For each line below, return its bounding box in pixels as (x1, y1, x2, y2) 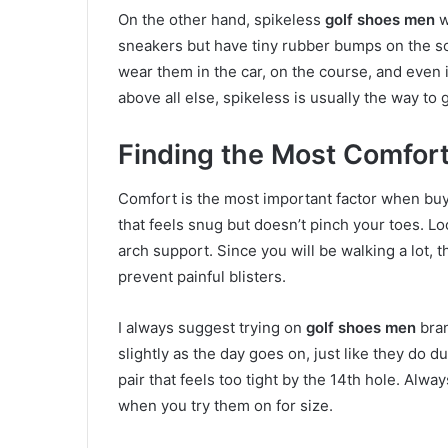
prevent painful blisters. (118, 267, 286, 287)
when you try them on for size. (118, 396, 333, 416)
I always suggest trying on (118, 318, 306, 338)
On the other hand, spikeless (118, 9, 325, 29)
